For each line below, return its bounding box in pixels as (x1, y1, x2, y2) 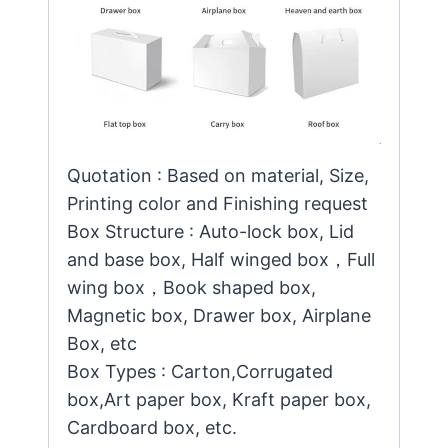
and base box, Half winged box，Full (67, 248, 375, 270)
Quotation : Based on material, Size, (67, 164, 369, 186)
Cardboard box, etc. (67, 416, 237, 438)
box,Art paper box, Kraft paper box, (67, 388, 371, 410)
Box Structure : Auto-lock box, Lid (67, 220, 354, 242)
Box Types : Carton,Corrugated (67, 360, 333, 382)
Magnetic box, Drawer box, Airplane (67, 304, 371, 326)
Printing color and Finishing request (67, 192, 368, 214)
